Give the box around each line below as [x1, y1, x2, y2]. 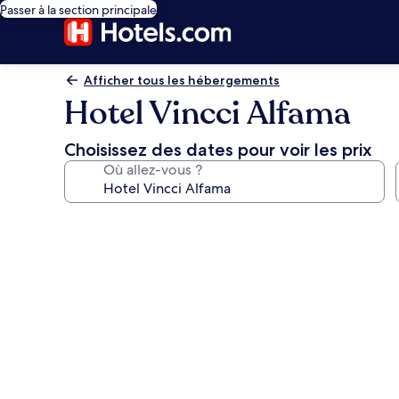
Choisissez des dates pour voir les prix [64, 139, 372, 160]
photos [63, 235, 136, 261]
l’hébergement [63, 287, 216, 313]
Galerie [63, 209, 137, 235]
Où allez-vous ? [103, 160, 202, 179]
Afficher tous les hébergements [84, 72, 280, 88]
